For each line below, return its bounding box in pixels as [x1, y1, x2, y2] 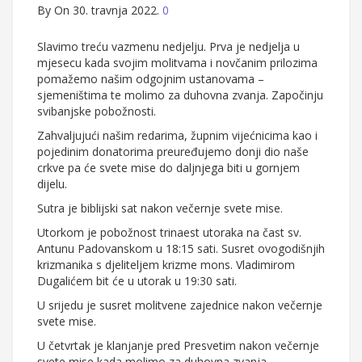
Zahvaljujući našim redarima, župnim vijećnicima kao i [37, 128, 318, 144]
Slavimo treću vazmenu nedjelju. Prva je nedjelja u [37, 39, 300, 55]
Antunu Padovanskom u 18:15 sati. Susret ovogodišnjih [37, 241, 325, 257]
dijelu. [37, 176, 67, 192]
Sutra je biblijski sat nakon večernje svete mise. [37, 200, 283, 217]
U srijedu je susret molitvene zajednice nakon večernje [37, 297, 322, 314]
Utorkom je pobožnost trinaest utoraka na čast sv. [37, 225, 301, 241]
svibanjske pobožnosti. [37, 103, 156, 120]
